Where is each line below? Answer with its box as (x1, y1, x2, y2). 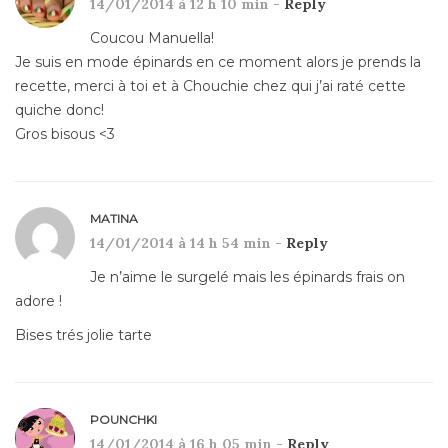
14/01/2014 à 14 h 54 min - (90, 233, 286, 252)
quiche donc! (15, 100, 104, 119)
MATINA (90, 210, 138, 226)
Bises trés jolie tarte (15, 325, 152, 344)
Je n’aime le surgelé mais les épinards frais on (90, 267, 405, 286)
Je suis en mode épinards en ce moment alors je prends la (15, 52, 421, 71)
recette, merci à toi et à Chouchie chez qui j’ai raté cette (15, 76, 406, 95)
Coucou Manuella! (90, 28, 214, 47)
